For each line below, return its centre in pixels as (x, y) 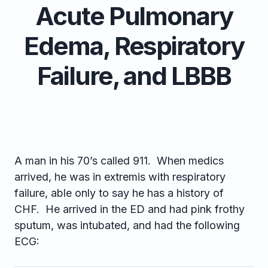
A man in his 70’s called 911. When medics (119, 161)
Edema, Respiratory (134, 46)
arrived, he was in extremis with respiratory (120, 177)
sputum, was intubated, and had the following (127, 225)
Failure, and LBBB (134, 76)
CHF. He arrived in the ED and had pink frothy (130, 209)
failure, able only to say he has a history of (119, 193)
